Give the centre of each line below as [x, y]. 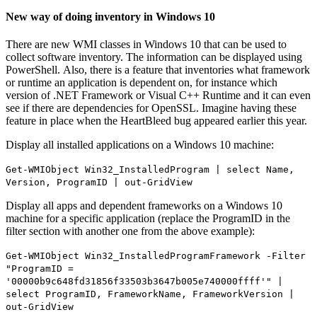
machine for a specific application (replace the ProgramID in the [148, 218]
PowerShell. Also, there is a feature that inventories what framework [158, 69]
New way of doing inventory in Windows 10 [110, 16]
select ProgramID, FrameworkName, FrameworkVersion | [150, 294]
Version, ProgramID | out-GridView [99, 182]
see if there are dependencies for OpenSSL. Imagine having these [151, 108]
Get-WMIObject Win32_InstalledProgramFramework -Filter [156, 255]
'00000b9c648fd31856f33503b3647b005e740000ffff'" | [144, 281]
